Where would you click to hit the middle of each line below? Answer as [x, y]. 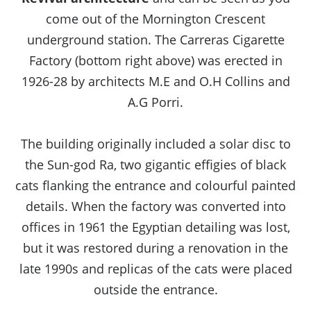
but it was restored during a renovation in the [155, 248]
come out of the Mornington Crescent [155, 19]
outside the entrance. [155, 290]
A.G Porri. [155, 102]
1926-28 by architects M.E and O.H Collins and [155, 82]
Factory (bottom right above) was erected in [155, 61]
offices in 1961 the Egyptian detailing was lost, [155, 227]
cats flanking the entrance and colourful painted [155, 186]
